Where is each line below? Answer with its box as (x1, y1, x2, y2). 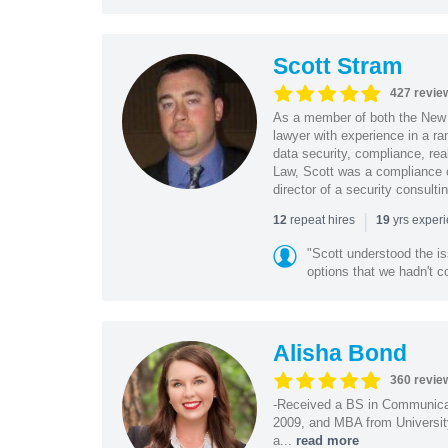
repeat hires (286, 212, 358, 227)
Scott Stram (272, 52, 402, 79)
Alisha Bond (272, 339, 407, 366)
